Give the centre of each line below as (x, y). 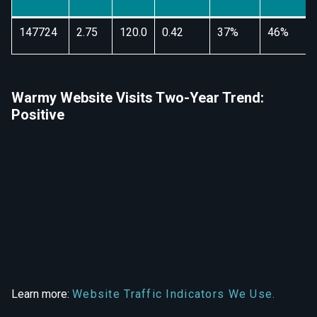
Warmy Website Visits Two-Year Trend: (138, 98)
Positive (38, 115)
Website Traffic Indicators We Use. (174, 294)
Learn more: (42, 294)
